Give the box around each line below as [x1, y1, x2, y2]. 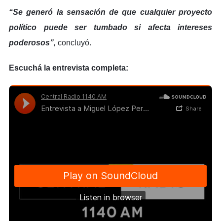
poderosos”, [9, 38, 58, 47]
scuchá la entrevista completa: [14, 63, 128, 72]
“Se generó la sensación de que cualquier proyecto [9, 7, 212, 16]
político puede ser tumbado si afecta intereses [9, 23, 212, 32]
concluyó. [58, 38, 91, 47]
